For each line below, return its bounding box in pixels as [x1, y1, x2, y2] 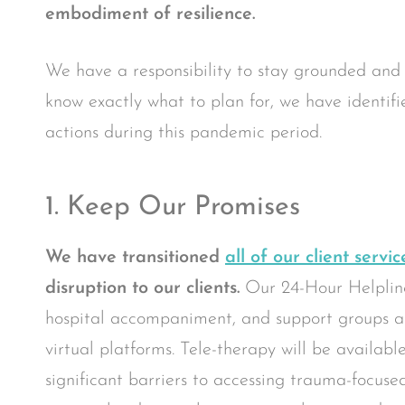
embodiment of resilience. [45, 5, 255, 24]
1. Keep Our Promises [45, 193, 300, 222]
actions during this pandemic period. [45, 123, 322, 142]
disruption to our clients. [45, 279, 240, 298]
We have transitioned [45, 249, 225, 268]
